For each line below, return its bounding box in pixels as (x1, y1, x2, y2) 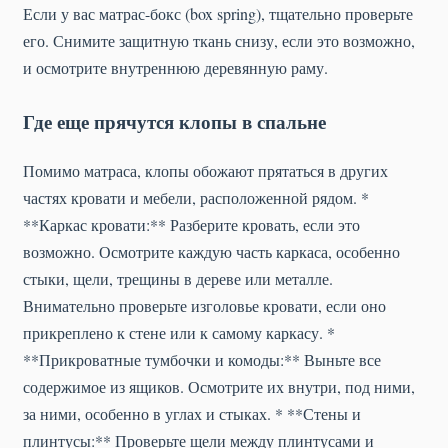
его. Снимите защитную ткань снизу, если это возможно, (23, 30, 415, 52)
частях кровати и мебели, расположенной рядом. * (23, 187, 369, 209)
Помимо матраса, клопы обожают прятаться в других (23, 160, 388, 182)
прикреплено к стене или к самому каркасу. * (23, 322, 335, 344)
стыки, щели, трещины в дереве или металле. (23, 268, 333, 290)
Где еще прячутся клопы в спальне (23, 108, 326, 137)
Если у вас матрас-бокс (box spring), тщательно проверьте (23, 3, 413, 25)
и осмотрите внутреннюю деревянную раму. (23, 57, 328, 79)
